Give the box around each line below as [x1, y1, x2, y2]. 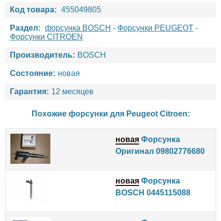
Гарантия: [10, 87, 49, 96]
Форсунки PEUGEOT [117, 24, 193, 33]
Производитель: [10, 51, 75, 60]
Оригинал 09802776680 [115, 147, 205, 156]
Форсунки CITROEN [10, 33, 83, 41]
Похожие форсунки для [31, 110, 126, 118]
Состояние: [10, 69, 55, 78]
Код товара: [10, 5, 57, 14]
